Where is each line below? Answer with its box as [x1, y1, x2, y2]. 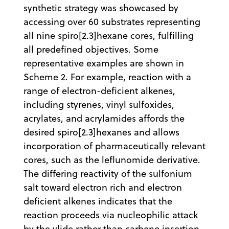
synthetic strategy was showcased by [24, 2, 178, 15]
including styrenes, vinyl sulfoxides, [24, 98, 174, 111]
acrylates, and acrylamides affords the [24, 112, 185, 125]
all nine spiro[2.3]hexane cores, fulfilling [24, 29, 194, 42]
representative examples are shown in [24, 57, 184, 70]
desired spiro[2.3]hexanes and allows [24, 126, 179, 139]
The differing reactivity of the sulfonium [24, 167, 192, 180]
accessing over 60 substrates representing [24, 15, 200, 29]
